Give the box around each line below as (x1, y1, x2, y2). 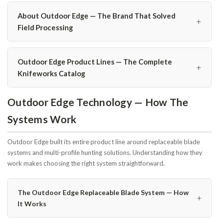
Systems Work (7, 112, 76, 125)
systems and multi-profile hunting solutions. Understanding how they (7, 148, 202, 156)
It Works (18, 199, 46, 208)
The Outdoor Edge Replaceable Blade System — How (18, 188, 189, 197)
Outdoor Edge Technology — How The (7, 95, 189, 108)
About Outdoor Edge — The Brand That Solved (18, 11, 175, 20)
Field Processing (18, 22, 73, 32)
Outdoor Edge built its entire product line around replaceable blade (7, 137, 200, 146)
